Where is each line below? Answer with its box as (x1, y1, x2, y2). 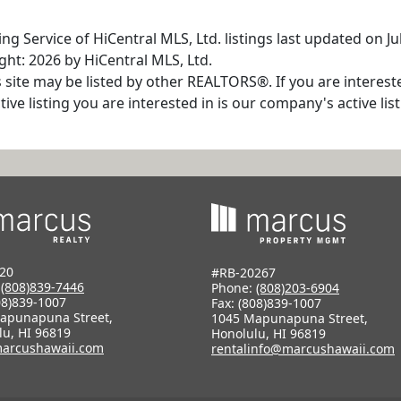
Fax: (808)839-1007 (211, 294, 321, 311)
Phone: (211, 278, 256, 296)
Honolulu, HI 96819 (211, 324, 326, 342)
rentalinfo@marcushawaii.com (211, 339, 395, 357)
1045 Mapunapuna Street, (211, 309, 368, 327)
